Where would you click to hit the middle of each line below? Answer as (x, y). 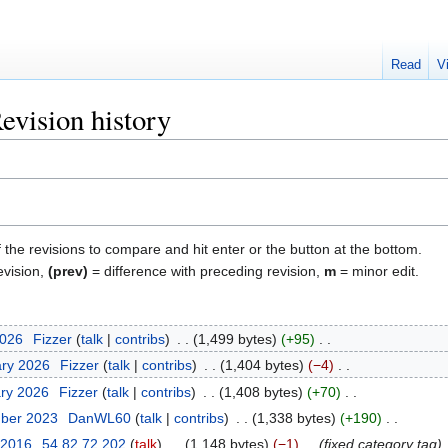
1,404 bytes (261, 365)
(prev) (68, 270)
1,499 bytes (234, 338)
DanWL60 (99, 418)
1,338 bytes (293, 418)
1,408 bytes (260, 391)
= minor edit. (377, 270)
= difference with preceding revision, (206, 270)
